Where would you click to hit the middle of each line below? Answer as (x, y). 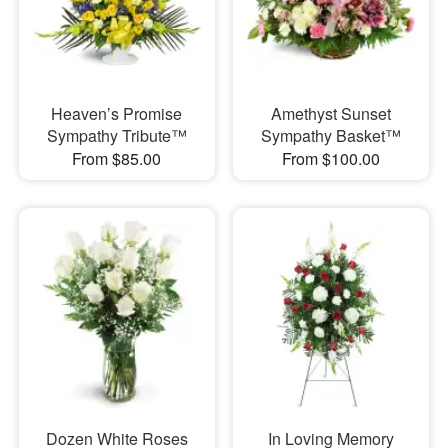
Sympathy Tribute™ (116, 135)
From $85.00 (117, 158)
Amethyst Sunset (330, 113)
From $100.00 (330, 158)
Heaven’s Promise (117, 113)
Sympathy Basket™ (330, 135)
